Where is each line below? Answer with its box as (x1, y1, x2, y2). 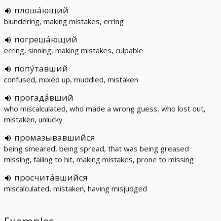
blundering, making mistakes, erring (4, 16, 124, 26)
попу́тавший (14, 63, 68, 74)
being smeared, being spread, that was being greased (4, 144, 189, 153)
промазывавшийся (14, 132, 95, 143)
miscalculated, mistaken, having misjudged (4, 184, 147, 193)
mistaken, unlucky (4, 114, 63, 124)
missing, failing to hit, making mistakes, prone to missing (4, 154, 194, 164)
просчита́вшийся (14, 172, 88, 183)
